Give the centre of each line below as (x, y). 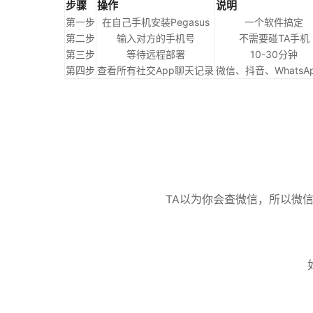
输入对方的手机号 (155, 38)
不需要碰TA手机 (274, 38)
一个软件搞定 (274, 22)
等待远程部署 (155, 54)
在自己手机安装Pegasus (155, 22)
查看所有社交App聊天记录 (155, 70)
